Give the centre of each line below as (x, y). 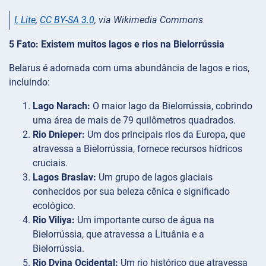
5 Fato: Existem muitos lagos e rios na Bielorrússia (117, 45)
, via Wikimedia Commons (149, 20)
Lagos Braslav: (64, 178)
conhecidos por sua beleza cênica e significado (131, 192)
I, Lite (25, 20)
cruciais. (50, 163)
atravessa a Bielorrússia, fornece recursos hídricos (137, 149)
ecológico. (54, 206)
